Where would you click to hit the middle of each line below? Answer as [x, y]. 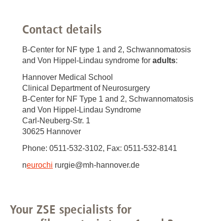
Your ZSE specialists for [71, 209]
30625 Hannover [52, 132]
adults [164, 61]
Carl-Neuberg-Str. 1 [56, 121]
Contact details [62, 29]
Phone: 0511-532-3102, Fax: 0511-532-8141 [100, 148]
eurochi [40, 165]
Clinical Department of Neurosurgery [86, 88]
